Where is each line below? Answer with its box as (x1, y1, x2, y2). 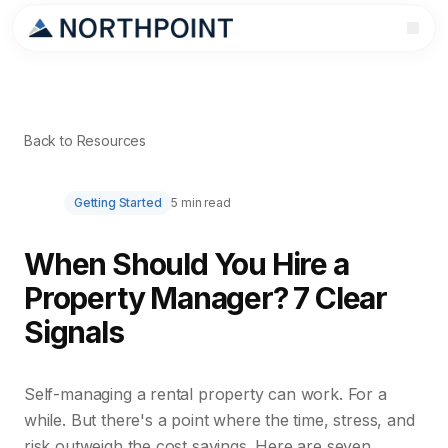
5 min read (171, 195, 231, 210)
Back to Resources (24, 132, 147, 149)
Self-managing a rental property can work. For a (24, 384, 387, 404)
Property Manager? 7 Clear (24, 280, 387, 316)
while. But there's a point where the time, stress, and (24, 410, 415, 430)
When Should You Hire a (24, 246, 349, 282)
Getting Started (74, 195, 162, 210)
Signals (24, 314, 124, 350)
